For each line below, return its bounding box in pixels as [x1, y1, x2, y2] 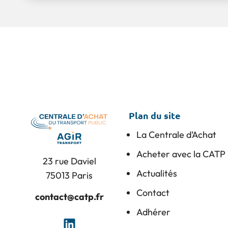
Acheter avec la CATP [136, 148, 225, 160]
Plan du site [128, 109, 181, 122]
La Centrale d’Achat [136, 129, 216, 141]
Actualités [136, 167, 177, 180]
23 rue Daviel [42, 155, 96, 167]
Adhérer [136, 206, 170, 218]
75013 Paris [46, 169, 93, 181]
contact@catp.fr [35, 191, 104, 203]
